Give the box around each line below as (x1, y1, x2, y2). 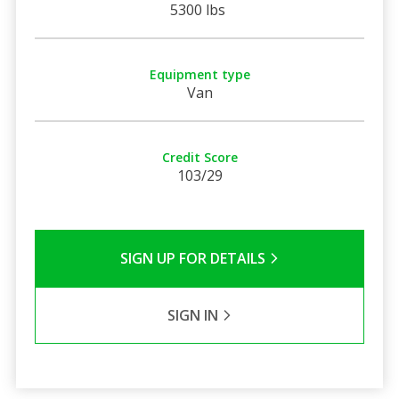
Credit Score (161, 148, 238, 166)
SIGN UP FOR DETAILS (119, 248, 269, 268)
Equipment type (149, 65, 250, 83)
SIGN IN (167, 305, 222, 325)
